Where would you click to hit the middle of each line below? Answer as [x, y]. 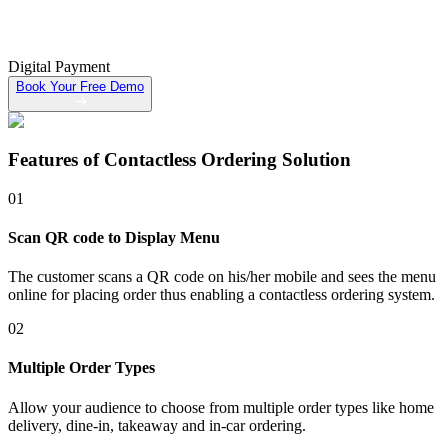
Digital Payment [59, 67]
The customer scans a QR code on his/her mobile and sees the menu [222, 277]
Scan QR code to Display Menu [114, 237]
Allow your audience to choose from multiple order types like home [221, 407]
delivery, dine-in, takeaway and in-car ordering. [157, 425]
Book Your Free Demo [80, 87]
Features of [53, 159]
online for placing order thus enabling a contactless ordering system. [221, 295]
